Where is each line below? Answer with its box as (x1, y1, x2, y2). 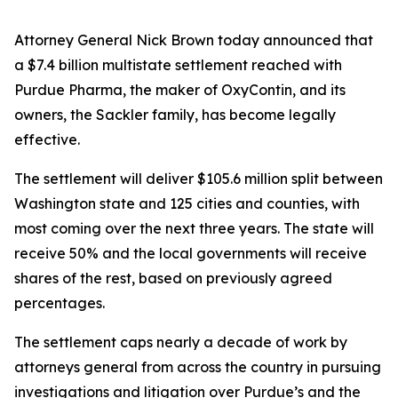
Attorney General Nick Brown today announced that (14, 31, 373, 49)
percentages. (14, 294, 105, 312)
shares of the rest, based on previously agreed (14, 269, 332, 287)
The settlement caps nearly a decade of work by (14, 333, 347, 351)
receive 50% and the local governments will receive (14, 244, 367, 262)
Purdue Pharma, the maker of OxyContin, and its (14, 81, 346, 99)
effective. (14, 131, 80, 148)
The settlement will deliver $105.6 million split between (14, 170, 383, 187)
